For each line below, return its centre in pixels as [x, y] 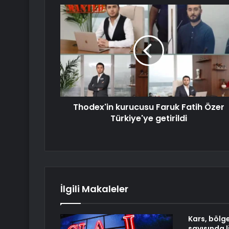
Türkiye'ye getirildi [148, 119]
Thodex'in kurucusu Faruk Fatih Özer [148, 107]
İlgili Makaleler [94, 189]
